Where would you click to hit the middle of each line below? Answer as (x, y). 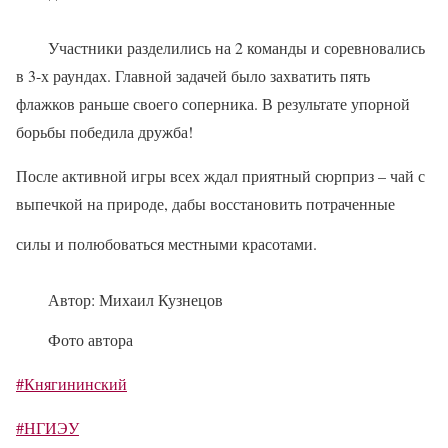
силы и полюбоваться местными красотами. (166, 243)
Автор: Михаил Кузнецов (135, 299)
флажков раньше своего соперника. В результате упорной (213, 103)
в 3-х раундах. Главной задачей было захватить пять (193, 75)
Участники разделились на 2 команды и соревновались (236, 47)
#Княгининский (71, 383)
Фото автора (90, 339)
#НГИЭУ (47, 427)
